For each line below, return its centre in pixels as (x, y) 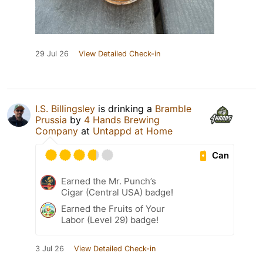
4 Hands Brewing (122, 120)
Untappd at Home (133, 131)
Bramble (173, 109)
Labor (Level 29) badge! (110, 220)
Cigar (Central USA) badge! (117, 193)
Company (57, 131)
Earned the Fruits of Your (113, 209)
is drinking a (125, 109)
